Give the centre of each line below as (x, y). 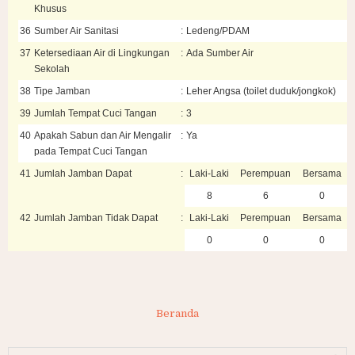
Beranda (177, 313)
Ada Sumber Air (220, 53)
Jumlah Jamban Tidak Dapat (96, 218)
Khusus (50, 9)
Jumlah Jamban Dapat (83, 174)
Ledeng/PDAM (218, 31)
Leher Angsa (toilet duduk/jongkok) (261, 91)
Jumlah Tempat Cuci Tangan (95, 113)
